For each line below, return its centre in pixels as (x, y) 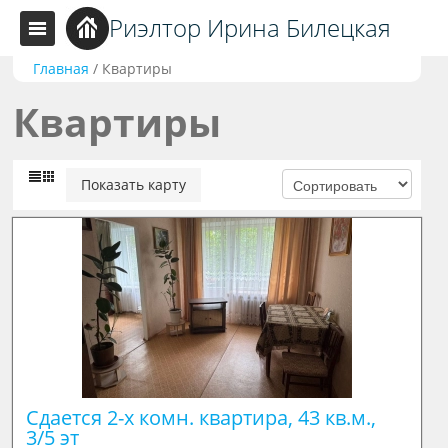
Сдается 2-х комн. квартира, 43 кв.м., (200, 417)
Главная (61, 68)
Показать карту (134, 184)
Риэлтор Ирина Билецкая (250, 27)
